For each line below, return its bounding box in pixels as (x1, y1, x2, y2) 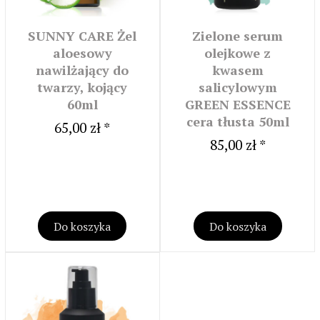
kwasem (211, 61, 264, 79)
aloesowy (52, 44, 112, 62)
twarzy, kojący (37, 79, 128, 96)
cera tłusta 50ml (186, 113, 289, 131)
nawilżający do (36, 61, 129, 79)
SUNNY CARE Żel (28, 27, 137, 45)
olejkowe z (204, 44, 271, 62)
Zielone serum (192, 27, 284, 45)
